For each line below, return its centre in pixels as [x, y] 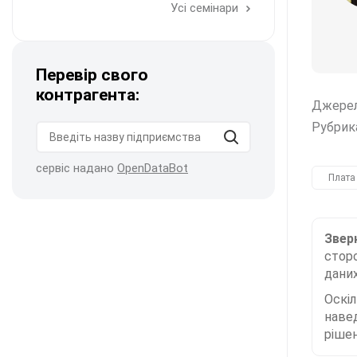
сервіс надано [76, 168]
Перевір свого [92, 75]
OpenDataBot [153, 168]
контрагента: [88, 95]
